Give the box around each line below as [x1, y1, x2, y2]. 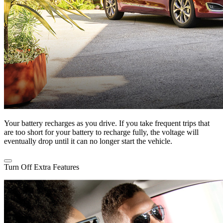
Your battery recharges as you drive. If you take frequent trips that [4, 119, 210, 128]
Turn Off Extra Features [4, 163, 79, 172]
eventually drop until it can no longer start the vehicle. [4, 137, 172, 146]
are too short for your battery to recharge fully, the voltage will [4, 128, 199, 137]
